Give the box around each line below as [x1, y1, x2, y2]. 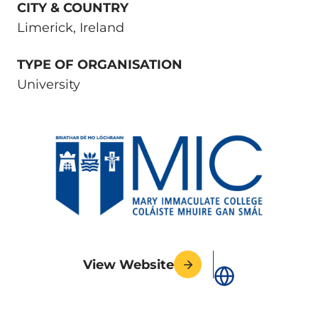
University [17, 77, 80, 92]
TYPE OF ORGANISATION [17, 57, 182, 72]
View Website [83, 256, 174, 273]
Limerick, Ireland [17, 20, 124, 35]
